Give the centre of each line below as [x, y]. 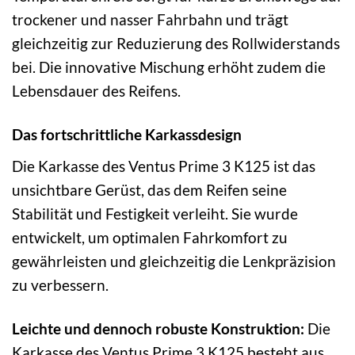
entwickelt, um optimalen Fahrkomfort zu [150, 237]
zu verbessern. [60, 284]
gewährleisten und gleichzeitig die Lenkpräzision [174, 261]
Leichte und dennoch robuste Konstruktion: [158, 328]
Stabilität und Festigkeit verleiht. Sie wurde [155, 213]
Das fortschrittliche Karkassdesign [127, 135]
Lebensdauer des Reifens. [96, 91]
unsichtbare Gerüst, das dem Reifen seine [149, 189]
